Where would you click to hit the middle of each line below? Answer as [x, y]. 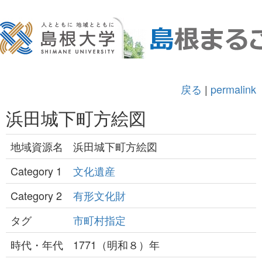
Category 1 [36, 171]
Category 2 [36, 195]
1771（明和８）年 [116, 244]
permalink [233, 89]
